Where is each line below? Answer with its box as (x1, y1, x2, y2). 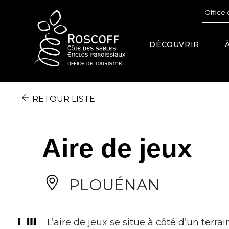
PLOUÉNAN (65, 175, 160, 194)
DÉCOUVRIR (149, 40, 199, 49)
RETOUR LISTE (32, 94, 95, 104)
